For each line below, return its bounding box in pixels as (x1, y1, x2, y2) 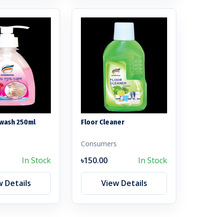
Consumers (81, 139, 117, 148)
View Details (101, 177, 147, 188)
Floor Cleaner (81, 117, 124, 126)
